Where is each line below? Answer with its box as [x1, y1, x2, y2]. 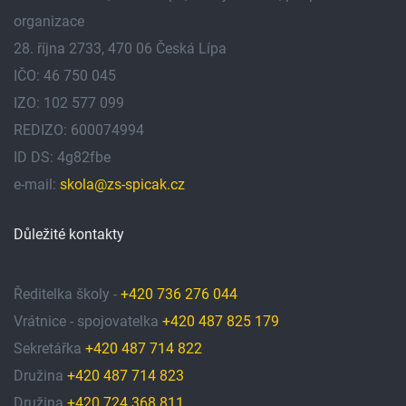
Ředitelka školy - [14, 285, 121, 303]
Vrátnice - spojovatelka [14, 312, 162, 330]
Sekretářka [14, 339, 85, 357]
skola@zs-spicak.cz [60, 175, 185, 193]
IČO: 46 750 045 [14, 66, 116, 84]
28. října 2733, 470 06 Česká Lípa [14, 39, 227, 57]
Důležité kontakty [14, 225, 124, 243]
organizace [14, 12, 84, 30]
